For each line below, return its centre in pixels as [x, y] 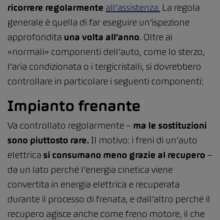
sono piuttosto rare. [48, 140]
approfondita [36, 37]
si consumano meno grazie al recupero [125, 155]
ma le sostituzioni [170, 126]
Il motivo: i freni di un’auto [143, 140]
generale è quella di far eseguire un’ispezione [98, 23]
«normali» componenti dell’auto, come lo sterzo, [106, 52]
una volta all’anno [102, 37]
